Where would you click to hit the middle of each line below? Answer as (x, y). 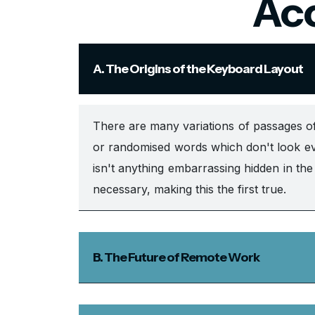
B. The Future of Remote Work (176, 257)
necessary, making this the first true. (189, 189)
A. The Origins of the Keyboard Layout (198, 69)
